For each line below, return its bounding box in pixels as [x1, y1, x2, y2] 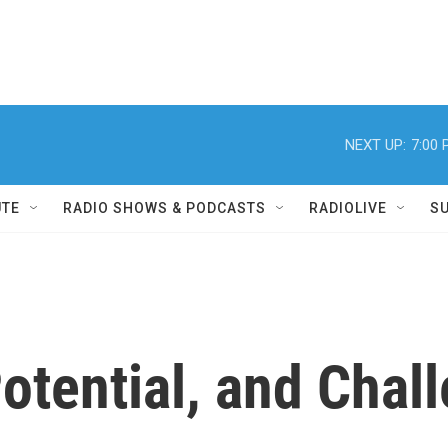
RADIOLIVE [309, 200, 387, 216]
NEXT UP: [345, 135, 406, 154]
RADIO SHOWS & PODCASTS [63, 200, 266, 216]
